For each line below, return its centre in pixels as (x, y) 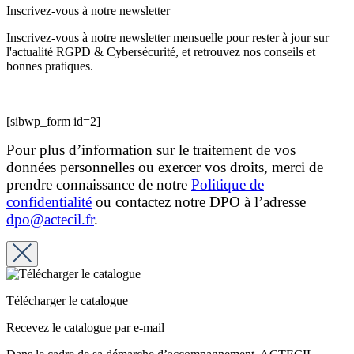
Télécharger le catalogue (67, 301)
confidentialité (49, 202)
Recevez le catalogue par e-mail (85, 328)
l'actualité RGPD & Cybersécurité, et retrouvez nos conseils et (161, 52)
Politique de (228, 185)
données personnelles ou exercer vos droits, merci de (165, 168)
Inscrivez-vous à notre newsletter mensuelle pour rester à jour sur (168, 38)
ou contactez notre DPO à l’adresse (199, 202)
